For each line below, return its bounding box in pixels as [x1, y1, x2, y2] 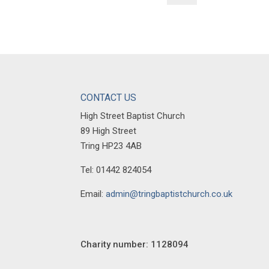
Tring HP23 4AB [80, 140, 142, 151]
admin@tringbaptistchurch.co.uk [106, 188, 233, 199]
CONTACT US [80, 91, 137, 103]
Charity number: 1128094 [80, 238, 189, 250]
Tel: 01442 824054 [80, 164, 152, 175]
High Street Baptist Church [80, 110, 186, 121]
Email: [80, 188, 106, 199]
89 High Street [80, 125, 137, 136]
